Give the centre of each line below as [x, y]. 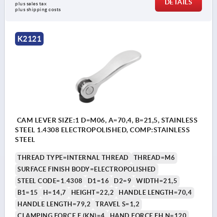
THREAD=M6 [154, 157]
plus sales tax [31, 4]
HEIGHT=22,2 [92, 192]
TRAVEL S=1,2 [117, 204]
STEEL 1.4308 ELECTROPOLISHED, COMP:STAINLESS [102, 130]
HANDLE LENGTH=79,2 [54, 204]
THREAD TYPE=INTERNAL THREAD [73, 157]
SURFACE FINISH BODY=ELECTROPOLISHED [87, 169]
